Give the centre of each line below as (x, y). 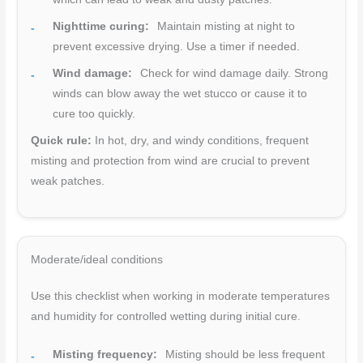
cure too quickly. (94, 114)
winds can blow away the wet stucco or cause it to (180, 94)
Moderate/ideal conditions (97, 259)
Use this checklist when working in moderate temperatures (181, 296)
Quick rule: (62, 141)
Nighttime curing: (101, 26)
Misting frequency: (105, 354)
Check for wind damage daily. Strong (233, 73)
